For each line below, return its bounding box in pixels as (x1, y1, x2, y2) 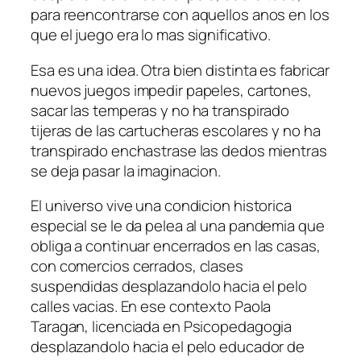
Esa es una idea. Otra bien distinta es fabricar (31, 59, 330, 81)
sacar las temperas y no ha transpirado (31, 99, 290, 121)
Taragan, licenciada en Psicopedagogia (31, 316, 293, 338)
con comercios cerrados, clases (31, 255, 243, 277)
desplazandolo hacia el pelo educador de (31, 336, 305, 358)
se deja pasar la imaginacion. (31, 160, 222, 181)
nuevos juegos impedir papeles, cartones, (31, 79, 312, 101)
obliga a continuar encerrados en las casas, (31, 235, 321, 257)
